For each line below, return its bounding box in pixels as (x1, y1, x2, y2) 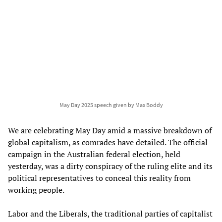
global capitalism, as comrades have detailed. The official (8, 136, 208, 148)
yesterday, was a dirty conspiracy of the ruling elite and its (8, 160, 213, 171)
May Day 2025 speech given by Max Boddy (59, 101, 163, 109)
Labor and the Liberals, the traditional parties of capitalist (8, 208, 213, 219)
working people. (8, 184, 64, 195)
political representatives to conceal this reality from (8, 172, 191, 183)
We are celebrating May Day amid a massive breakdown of (8, 124, 212, 136)
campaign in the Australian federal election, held (8, 148, 180, 160)
